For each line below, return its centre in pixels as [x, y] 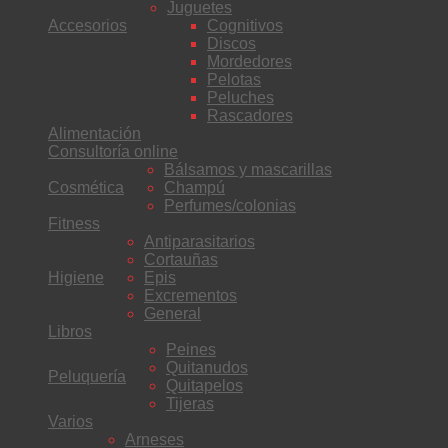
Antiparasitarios [199, 241]
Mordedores [249, 61]
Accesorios [87, 25]
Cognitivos [245, 25]
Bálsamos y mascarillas [248, 169]
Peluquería [87, 376]
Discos [231, 43]
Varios [70, 421]
